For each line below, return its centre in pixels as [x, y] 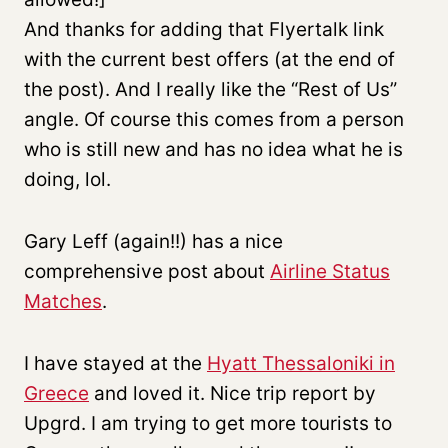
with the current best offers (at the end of [209, 59]
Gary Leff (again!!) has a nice [153, 241]
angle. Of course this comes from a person [214, 119]
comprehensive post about [147, 271]
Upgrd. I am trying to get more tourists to [208, 423]
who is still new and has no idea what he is [213, 149]
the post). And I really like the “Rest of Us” [210, 89]
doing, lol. [67, 179]
